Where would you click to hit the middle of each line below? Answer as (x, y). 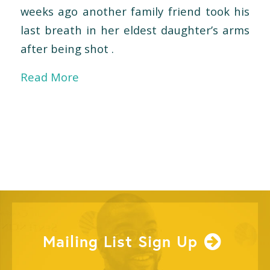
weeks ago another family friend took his (135, 11)
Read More (51, 77)
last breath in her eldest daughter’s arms (135, 30)
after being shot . (67, 49)
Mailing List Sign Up (120, 241)
